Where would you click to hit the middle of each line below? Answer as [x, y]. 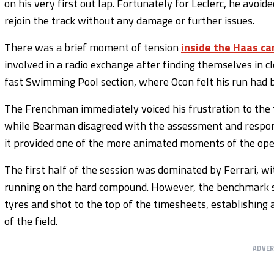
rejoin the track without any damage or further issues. [129, 20]
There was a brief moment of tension [93, 47]
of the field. [31, 221]
